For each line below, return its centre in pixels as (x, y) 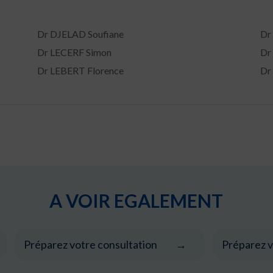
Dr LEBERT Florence (80, 71)
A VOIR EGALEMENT (136, 201)
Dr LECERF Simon (74, 52)
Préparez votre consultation (90, 245)
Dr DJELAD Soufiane (80, 34)
